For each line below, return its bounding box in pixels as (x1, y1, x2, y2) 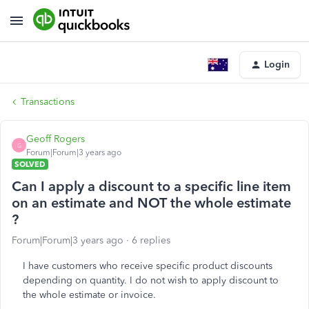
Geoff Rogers (26, 133, 85, 145)
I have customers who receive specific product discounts (23, 260, 272, 272)
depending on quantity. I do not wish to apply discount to (23, 275, 279, 286)
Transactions (21, 96, 74, 108)
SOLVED (14, 159, 46, 169)
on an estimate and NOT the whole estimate (12, 195, 291, 211)
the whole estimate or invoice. (23, 289, 156, 301)
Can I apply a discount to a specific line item (12, 178, 291, 195)
